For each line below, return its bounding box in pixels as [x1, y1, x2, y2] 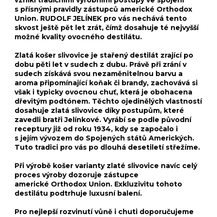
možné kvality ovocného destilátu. [15, 32, 142, 41]
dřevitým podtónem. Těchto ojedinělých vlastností [15, 96, 202, 106]
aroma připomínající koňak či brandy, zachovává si [15, 78, 198, 87]
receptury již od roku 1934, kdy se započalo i [15, 124, 178, 133]
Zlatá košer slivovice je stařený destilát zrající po [15, 50, 193, 60]
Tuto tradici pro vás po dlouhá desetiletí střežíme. [15, 142, 200, 152]
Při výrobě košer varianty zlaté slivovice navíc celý [15, 161, 197, 170]
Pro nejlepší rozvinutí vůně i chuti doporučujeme [15, 207, 194, 216]
